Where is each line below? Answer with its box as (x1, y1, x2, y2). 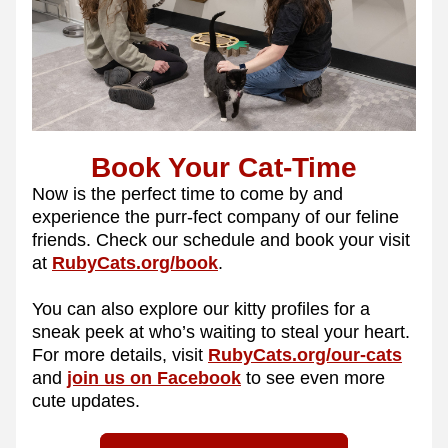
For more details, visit (32, 345, 208, 365)
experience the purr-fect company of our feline (32, 207, 399, 227)
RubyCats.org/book (52, 253, 218, 273)
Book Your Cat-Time (91, 152, 357, 183)
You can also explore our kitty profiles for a (32, 299, 370, 319)
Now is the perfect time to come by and (32, 184, 343, 204)
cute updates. (32, 391, 140, 411)
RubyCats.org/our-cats (208, 345, 402, 365)
